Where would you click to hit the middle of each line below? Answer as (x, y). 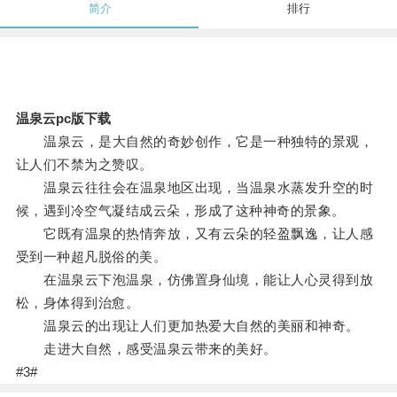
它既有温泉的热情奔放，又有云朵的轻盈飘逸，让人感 (195, 234)
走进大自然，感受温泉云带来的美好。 (146, 349)
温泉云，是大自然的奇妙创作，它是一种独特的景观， (195, 142)
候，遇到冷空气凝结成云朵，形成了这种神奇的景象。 (180, 211)
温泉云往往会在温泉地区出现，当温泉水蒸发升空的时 (195, 188)
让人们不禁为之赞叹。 (84, 165)
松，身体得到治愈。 (78, 303)
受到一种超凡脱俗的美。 (91, 257)
